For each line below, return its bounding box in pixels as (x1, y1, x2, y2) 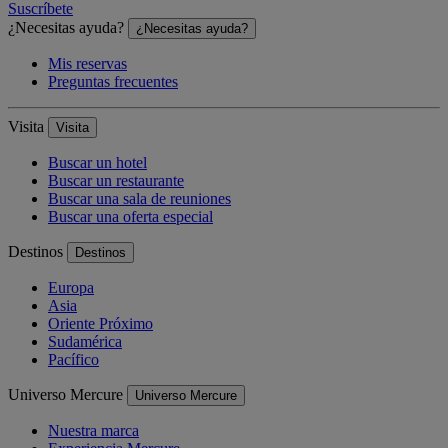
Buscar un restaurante (48, 172, 184, 190)
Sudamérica (48, 333, 122, 351)
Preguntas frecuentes (48, 73, 178, 91)
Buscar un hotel (48, 154, 147, 172)
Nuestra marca (48, 422, 139, 440)
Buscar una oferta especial (48, 208, 213, 226)
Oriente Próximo (48, 315, 153, 333)
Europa (48, 279, 94, 297)
